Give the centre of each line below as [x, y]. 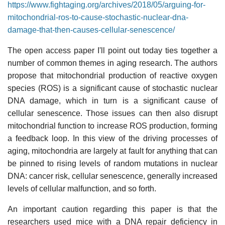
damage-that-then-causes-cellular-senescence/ [91, 30]
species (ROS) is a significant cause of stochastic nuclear [113, 88]
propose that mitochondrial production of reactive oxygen [113, 75]
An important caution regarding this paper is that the [113, 209]
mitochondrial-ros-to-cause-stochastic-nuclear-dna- [98, 17]
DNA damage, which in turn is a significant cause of [113, 100]
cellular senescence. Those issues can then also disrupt [113, 113]
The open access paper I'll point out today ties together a [113, 50]
